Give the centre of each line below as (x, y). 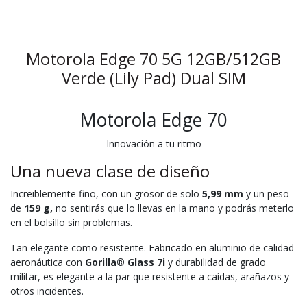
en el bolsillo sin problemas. (71, 222)
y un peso (266, 193)
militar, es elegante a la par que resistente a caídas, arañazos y (150, 276)
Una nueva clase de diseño (110, 171)
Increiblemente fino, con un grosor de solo (106, 193)
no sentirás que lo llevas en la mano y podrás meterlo (173, 208)
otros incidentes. (47, 291)
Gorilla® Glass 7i (125, 262)
